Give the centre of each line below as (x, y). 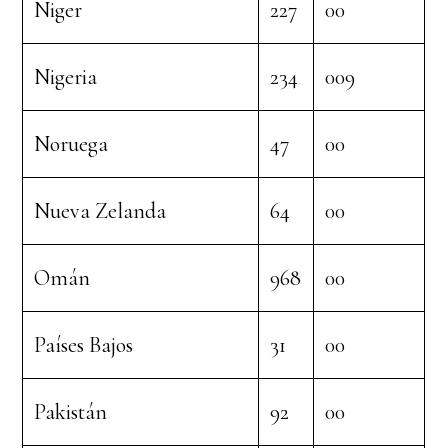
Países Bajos (84, 345)
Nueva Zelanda (100, 211)
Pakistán (71, 412)
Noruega (71, 144)
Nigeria (66, 77)
